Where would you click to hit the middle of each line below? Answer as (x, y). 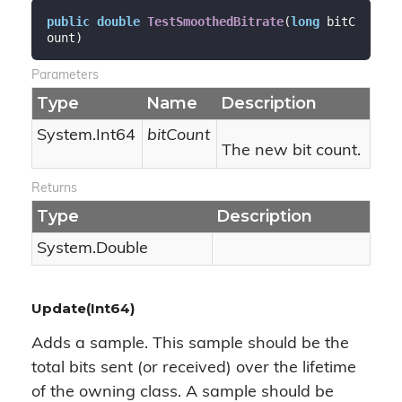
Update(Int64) (83, 308)
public (68, 21)
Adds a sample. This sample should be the (190, 344)
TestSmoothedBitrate (215, 21)
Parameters (65, 76)
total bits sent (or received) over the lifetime (194, 368)
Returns (54, 189)
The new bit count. (291, 151)
